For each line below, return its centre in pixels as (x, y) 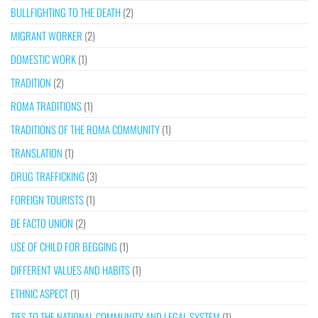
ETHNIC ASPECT (39, 294)
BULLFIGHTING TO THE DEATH (66, 12)
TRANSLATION (37, 153)
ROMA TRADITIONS (46, 106)
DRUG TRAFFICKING (48, 176)
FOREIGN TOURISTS (47, 200)
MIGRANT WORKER (46, 36)
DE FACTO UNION (42, 223)
